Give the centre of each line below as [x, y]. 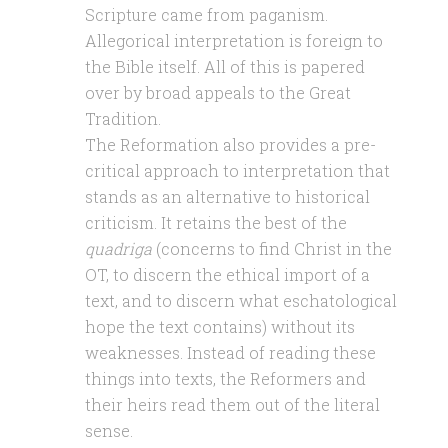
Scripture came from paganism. [206, 14]
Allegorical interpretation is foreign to [233, 40]
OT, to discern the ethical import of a [227, 274]
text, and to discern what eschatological [240, 300]
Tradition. [122, 118]
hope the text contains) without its [219, 326]
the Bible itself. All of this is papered [224, 66]
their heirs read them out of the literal [232, 404]
